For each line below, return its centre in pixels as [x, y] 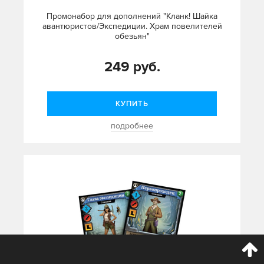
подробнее [132, 126]
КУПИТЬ [132, 104]
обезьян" [132, 37]
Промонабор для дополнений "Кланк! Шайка [132, 16]
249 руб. [132, 67]
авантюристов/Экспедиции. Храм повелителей [132, 27]
